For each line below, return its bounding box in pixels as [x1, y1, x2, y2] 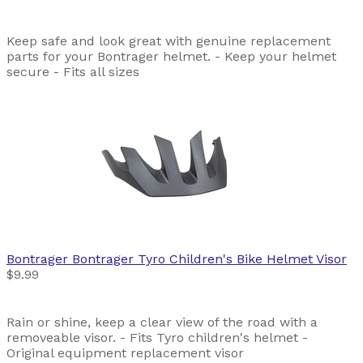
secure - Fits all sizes [6, 64, 139, 80]
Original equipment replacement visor [6, 345, 244, 361]
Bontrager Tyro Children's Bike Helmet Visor [72, 251, 347, 267]
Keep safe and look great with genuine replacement [6, 33, 331, 49]
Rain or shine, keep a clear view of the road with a [6, 314, 318, 331]
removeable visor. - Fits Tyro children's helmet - [6, 330, 308, 346]
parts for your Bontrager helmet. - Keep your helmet [6, 49, 336, 65]
